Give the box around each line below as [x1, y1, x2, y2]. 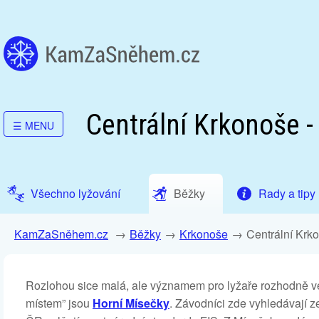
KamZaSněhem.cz [14, 226, 108, 242]
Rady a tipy [258, 185, 315, 202]
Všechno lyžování [31, 185, 120, 202]
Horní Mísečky [93, 295, 169, 311]
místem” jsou [26, 295, 93, 311]
